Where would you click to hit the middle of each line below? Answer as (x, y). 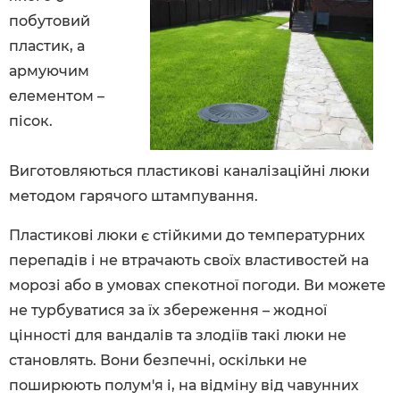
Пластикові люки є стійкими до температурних (187, 235)
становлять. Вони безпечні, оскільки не (158, 360)
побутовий (50, 21)
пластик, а (47, 46)
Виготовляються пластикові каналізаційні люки (189, 171)
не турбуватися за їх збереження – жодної (168, 310)
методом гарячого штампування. (133, 196)
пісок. (31, 121)
